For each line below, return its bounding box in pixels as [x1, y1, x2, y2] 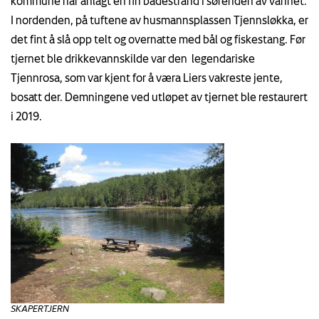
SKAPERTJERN [11, 303, 69, 313]
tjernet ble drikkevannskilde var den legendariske [11, 51, 255, 65]
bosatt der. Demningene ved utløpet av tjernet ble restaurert [11, 90, 308, 103]
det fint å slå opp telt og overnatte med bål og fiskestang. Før [11, 32, 305, 46]
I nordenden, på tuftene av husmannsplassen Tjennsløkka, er [11, 13, 308, 26]
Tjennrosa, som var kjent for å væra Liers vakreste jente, [11, 70, 283, 84]
